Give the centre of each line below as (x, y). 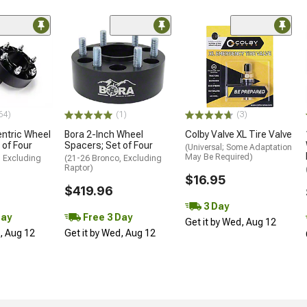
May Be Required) (219, 157)
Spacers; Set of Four (109, 146)
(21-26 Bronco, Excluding (113, 159)
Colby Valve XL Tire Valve (238, 135)
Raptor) (79, 168)
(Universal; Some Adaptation (238, 148)
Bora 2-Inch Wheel (104, 135)
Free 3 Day (107, 217)
